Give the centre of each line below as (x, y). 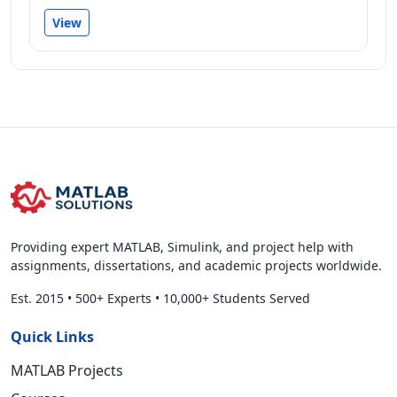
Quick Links (52, 337)
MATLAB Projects (67, 370)
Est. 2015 (37, 298)
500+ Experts (113, 298)
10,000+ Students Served (237, 298)
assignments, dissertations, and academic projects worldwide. (196, 265)
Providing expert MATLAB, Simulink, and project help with (182, 247)
